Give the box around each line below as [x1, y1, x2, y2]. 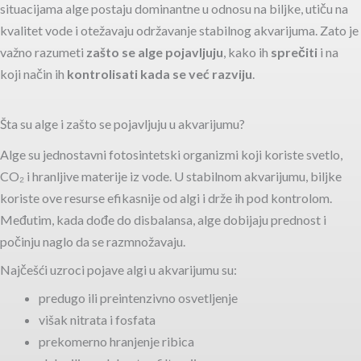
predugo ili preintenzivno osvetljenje [39, 290, 238, 306]
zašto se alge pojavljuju [86, 44, 223, 60]
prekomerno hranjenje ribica [39, 334, 194, 350]
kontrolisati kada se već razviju [67, 66, 252, 81]
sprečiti [271, 44, 317, 60]
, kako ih [223, 44, 271, 60]
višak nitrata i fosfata [39, 312, 156, 328]
